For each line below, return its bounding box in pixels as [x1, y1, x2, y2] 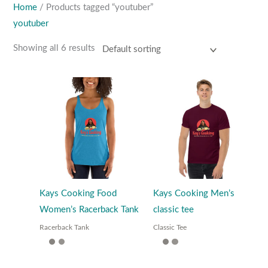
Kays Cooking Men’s [153, 189, 234, 199]
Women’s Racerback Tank [39, 205, 139, 215]
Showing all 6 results [13, 44, 96, 53]
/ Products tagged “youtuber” [37, 2, 154, 12]
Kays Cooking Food [39, 189, 117, 199]
